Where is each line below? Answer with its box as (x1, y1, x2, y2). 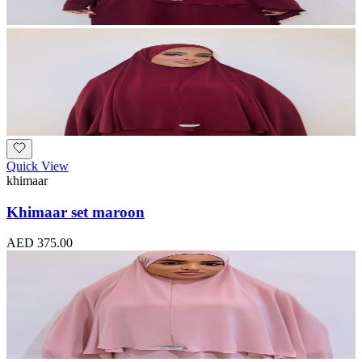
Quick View (6, 158, 69, 173)
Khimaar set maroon (6, 203, 145, 221)
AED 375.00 (6, 236, 73, 250)
